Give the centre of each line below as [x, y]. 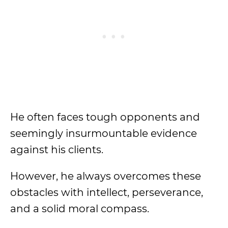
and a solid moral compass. [80, 209]
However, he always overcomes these [106, 176]
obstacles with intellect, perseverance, [107, 192]
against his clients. [58, 150]
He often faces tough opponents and [105, 117]
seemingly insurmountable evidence [104, 133]
